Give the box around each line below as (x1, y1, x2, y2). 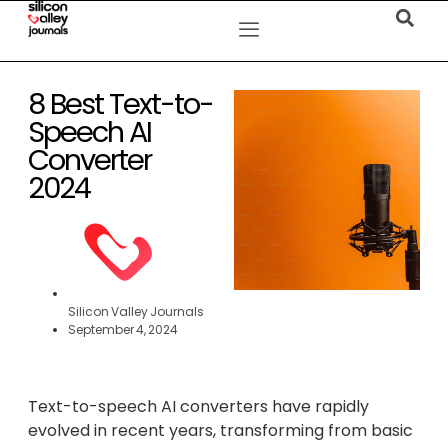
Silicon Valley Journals (68, 303, 204, 320)
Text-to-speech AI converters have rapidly (28, 395, 369, 418)
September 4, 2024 (68, 321, 178, 338)
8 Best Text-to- (28, 84, 213, 124)
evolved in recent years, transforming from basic (28, 419, 413, 442)
